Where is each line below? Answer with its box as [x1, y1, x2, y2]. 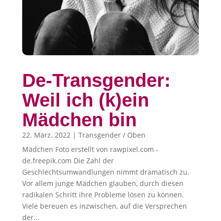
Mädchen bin [22, 109, 137, 130]
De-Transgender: [22, 70, 171, 91]
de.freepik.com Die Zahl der [22, 155, 114, 165]
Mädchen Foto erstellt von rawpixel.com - [22, 144, 158, 154]
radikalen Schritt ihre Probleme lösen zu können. [22, 189, 184, 199]
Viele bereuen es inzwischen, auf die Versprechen [22, 201, 187, 211]
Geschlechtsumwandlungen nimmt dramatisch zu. [22, 167, 189, 177]
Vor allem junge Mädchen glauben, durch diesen [22, 178, 184, 188]
